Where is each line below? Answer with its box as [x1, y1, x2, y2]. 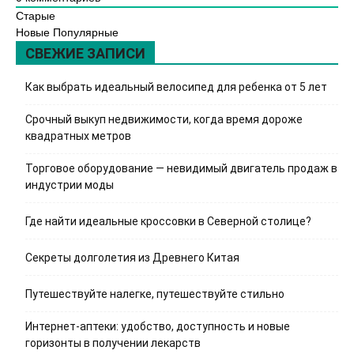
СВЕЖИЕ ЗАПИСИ [25, 45, 145, 62]
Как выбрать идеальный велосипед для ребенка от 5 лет [25, 81, 327, 93]
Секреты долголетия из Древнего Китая [25, 251, 239, 264]
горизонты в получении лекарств [25, 337, 201, 349]
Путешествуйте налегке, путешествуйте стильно [25, 288, 284, 300]
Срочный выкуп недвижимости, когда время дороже [25, 113, 303, 126]
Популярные [53, 26, 119, 39]
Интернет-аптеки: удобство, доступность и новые [25, 320, 290, 333]
